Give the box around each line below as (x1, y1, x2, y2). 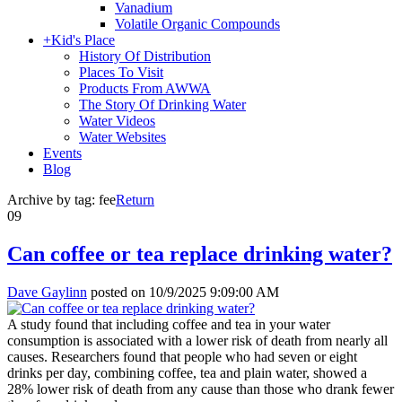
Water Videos (79, 113, 155, 128)
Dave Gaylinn (7, 284, 87, 300)
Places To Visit (79, 65, 163, 80)
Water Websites (79, 129, 166, 144)
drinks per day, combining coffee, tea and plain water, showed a (7, 364, 367, 380)
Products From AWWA (79, 81, 211, 96)
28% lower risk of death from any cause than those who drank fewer (7, 380, 394, 397)
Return (116, 192, 154, 207)
